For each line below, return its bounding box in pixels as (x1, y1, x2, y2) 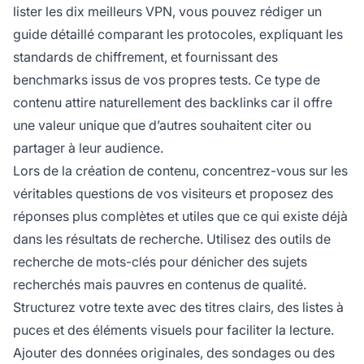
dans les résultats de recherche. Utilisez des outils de (13, 230, 331, 247)
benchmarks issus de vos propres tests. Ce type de (13, 71, 320, 88)
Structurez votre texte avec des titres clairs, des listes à (13, 298, 344, 315)
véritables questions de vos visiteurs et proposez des (13, 184, 333, 201)
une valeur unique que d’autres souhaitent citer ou (13, 116, 311, 133)
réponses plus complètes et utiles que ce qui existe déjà (13, 207, 348, 224)
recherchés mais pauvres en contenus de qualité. (13, 275, 306, 292)
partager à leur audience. (13, 139, 163, 156)
